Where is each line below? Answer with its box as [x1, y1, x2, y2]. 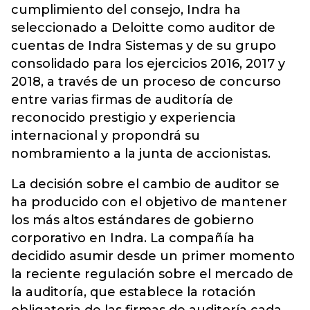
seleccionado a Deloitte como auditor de [11, 20, 275, 35]
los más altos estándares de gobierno [11, 212, 254, 228]
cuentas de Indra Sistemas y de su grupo [11, 38, 276, 53]
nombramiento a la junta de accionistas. [11, 146, 271, 161]
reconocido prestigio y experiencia [11, 110, 236, 125]
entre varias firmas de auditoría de [11, 92, 233, 107]
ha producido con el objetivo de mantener [11, 194, 287, 210]
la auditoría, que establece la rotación [11, 284, 256, 300]
